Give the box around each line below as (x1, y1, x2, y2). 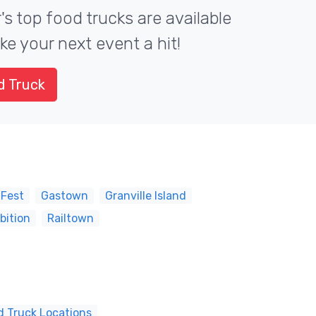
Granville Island (105, 189, 186, 202)
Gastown (41, 189, 88, 202)
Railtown (47, 212, 94, 225)
